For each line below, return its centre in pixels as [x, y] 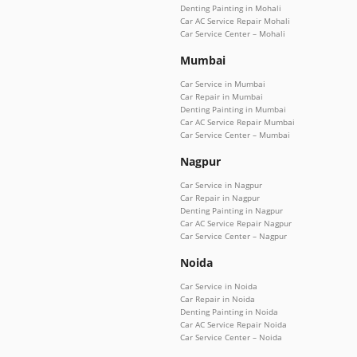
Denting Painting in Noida [229, 311]
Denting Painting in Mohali [231, 8]
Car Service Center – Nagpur [233, 235]
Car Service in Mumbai [223, 83]
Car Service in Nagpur [221, 184]
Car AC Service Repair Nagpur [236, 223]
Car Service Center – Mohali [233, 33]
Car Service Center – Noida [231, 337]
